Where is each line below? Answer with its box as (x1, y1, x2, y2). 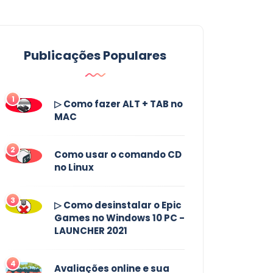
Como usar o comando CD (54, 148, 182, 161)
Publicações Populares (24, 47, 166, 65)
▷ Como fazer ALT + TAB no (54, 97, 183, 111)
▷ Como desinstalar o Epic (54, 199, 182, 212)
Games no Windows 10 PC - (54, 211, 185, 225)
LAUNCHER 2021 (54, 224, 127, 238)
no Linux (54, 161, 94, 174)
